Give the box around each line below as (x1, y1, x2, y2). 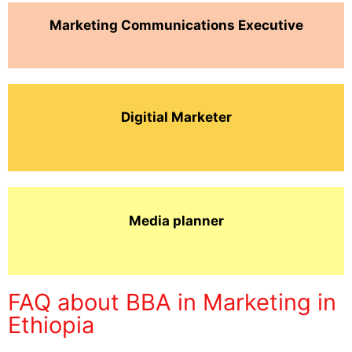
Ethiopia (8, 311, 94, 339)
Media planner (128, 212, 224, 229)
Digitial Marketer (120, 109, 232, 126)
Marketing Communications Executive (49, 16, 303, 33)
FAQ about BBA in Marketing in (8, 288, 336, 317)
